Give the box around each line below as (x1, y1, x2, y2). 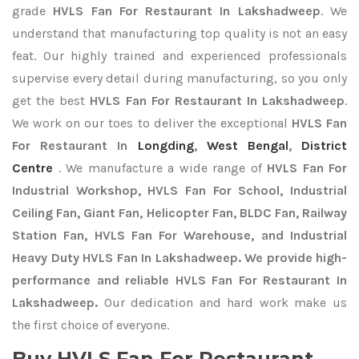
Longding (137, 138, 194, 153)
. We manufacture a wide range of (58, 160, 267, 175)
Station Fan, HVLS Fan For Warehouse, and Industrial (12, 228, 347, 243)
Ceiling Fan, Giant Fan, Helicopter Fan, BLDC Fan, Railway (12, 205, 347, 220)
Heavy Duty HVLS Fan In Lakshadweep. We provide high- (12, 250, 347, 265)
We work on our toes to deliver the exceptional (12, 115, 292, 131)
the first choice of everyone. (12, 317, 169, 333)
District (301, 138, 348, 153)
